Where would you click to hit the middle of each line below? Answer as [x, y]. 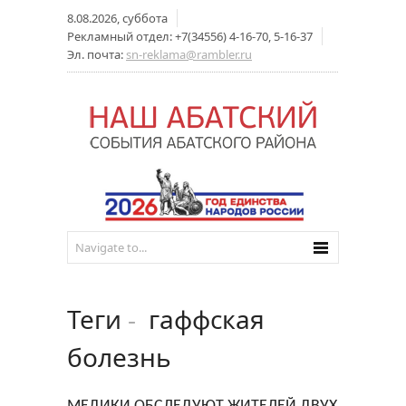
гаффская [200, 319]
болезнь [119, 357]
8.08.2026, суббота [117, 18]
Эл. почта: [97, 54]
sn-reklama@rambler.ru [189, 54]
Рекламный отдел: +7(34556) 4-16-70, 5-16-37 [190, 36]
